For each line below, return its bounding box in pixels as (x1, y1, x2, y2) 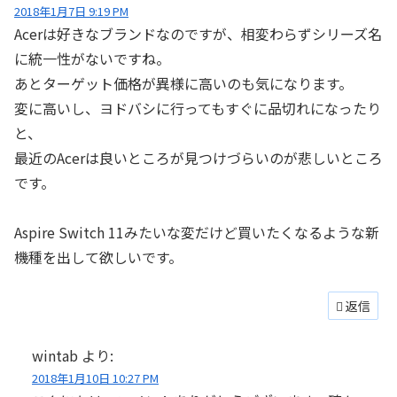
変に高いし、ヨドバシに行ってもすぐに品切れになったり (14, 97, 381, 119)
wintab (32, 344, 78, 366)
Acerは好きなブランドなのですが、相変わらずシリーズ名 (14, 22, 382, 44)
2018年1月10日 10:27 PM (32, 369, 159, 386)
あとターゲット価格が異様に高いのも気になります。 (14, 72, 353, 94)
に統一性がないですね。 (14, 47, 170, 69)
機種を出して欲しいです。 (14, 246, 183, 269)
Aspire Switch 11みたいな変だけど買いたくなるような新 (14, 222, 379, 244)
